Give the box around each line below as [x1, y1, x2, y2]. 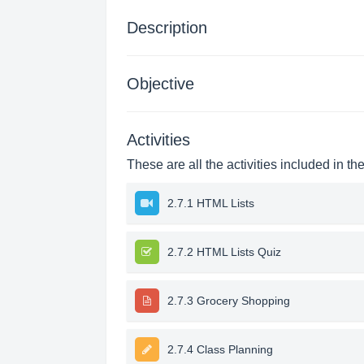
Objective [126, 75, 194, 93]
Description [126, 19, 207, 37]
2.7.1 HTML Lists [167, 197, 254, 210]
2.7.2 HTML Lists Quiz [167, 245, 281, 258]
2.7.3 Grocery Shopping [167, 294, 290, 307]
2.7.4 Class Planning [167, 343, 273, 356]
